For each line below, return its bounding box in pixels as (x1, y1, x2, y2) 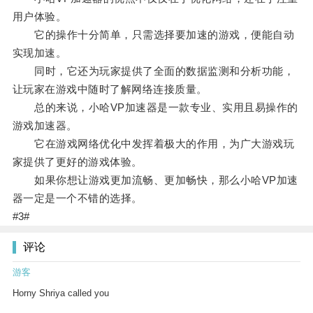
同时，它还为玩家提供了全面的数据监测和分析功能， (12, 65, 295, 78)
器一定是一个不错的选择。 (12, 192, 143, 205)
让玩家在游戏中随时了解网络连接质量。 (12, 83, 208, 96)
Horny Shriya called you (13, 288, 109, 299)
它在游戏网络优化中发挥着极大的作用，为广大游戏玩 (12, 138, 295, 150)
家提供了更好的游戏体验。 (12, 156, 143, 168)
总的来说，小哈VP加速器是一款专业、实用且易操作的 (12, 101, 298, 114)
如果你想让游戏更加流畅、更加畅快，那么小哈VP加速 (12, 174, 298, 187)
